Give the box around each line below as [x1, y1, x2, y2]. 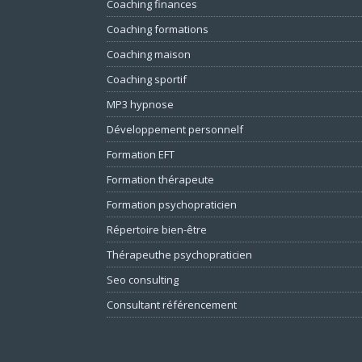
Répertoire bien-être [107, 222, 207, 238]
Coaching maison [107, 47, 191, 62]
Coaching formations [107, 22, 208, 37]
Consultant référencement [107, 297, 237, 313]
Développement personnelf [107, 122, 243, 137]
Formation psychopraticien [107, 197, 237, 213]
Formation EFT [107, 147, 175, 162]
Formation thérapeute [107, 172, 214, 187]
